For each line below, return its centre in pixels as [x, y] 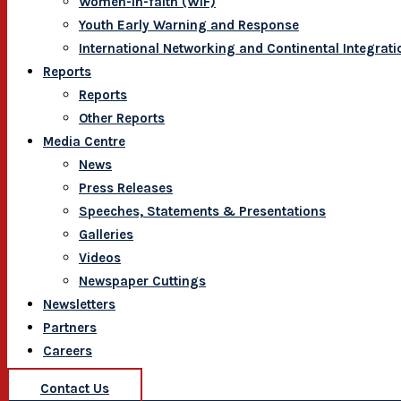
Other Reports [122, 118]
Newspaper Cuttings [142, 281]
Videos [100, 258]
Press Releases [126, 188]
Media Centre [84, 141]
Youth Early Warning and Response [189, 25]
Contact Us [75, 388]
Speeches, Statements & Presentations [202, 211]
